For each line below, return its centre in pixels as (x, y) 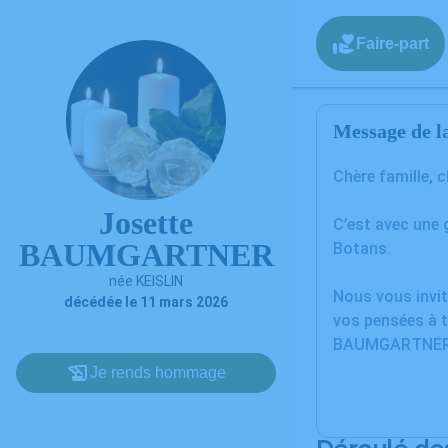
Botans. (362, 248)
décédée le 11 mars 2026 (146, 302)
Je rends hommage (158, 372)
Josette (146, 223)
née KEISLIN (146, 281)
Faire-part (392, 43)
